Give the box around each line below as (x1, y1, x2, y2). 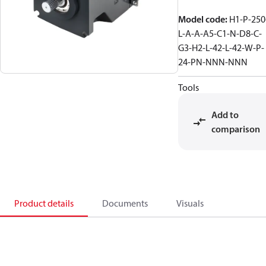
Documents (102, 197, 148, 209)
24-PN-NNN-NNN (178, 56, 248, 68)
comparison (211, 123, 260, 135)
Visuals (176, 197, 204, 209)
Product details (14, 197, 74, 209)
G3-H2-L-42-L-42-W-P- (178, 42, 264, 53)
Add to (211, 109, 239, 121)
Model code (178, 13, 225, 25)
